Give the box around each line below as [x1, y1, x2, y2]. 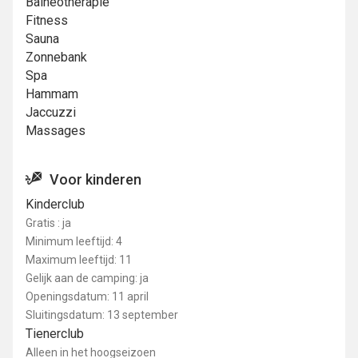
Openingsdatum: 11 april [26, 290, 149, 304]
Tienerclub [26, 326, 84, 342]
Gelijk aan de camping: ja [26, 272, 149, 285]
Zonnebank [26, 50, 87, 66]
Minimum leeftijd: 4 [26, 235, 122, 249]
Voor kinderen [50, 171, 141, 189]
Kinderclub [26, 197, 85, 213]
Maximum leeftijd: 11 [26, 253, 132, 267]
